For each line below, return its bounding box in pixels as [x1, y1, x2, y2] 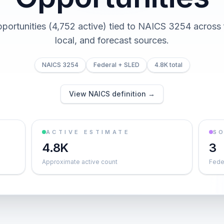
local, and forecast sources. [55, 35, 169, 45]
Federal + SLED [93, 61, 139, 68]
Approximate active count [42, 158, 117, 165]
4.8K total [154, 61, 182, 68]
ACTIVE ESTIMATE [46, 128, 130, 135]
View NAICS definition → [69, 89, 155, 98]
